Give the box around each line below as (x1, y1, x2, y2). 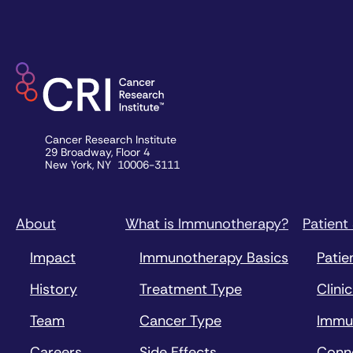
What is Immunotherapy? (125, 214, 288, 233)
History (30, 279, 77, 299)
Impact (30, 247, 76, 267)
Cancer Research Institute (45, 132, 183, 147)
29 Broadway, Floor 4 (45, 144, 156, 159)
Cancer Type (139, 310, 221, 330)
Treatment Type (139, 279, 242, 299)
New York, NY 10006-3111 (45, 157, 180, 172)
